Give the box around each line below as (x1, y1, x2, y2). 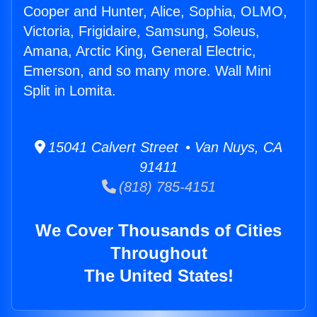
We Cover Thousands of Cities (35, 221, 282, 241)
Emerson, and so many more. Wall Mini (23, 63, 271, 79)
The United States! (83, 266, 234, 286)
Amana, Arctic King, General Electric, (23, 43, 256, 59)
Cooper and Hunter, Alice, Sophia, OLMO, (23, 4, 287, 20)
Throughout (110, 243, 207, 263)
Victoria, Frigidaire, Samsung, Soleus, (23, 23, 260, 40)
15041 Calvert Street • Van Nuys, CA (45, 139, 282, 156)
